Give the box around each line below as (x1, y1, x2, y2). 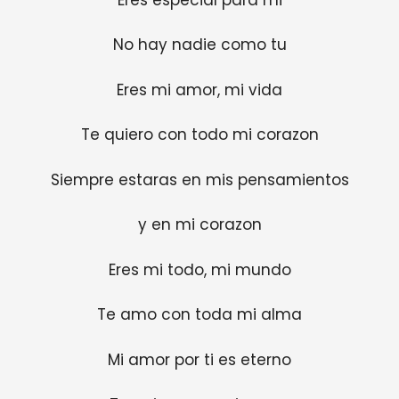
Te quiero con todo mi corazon (80, 124, 319, 146)
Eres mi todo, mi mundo (108, 258, 291, 281)
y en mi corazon (137, 214, 262, 236)
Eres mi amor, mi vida (117, 78, 282, 101)
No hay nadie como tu (112, 34, 287, 56)
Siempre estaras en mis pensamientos (50, 168, 349, 191)
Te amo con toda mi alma (97, 304, 302, 326)
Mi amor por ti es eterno (108, 348, 291, 370)
